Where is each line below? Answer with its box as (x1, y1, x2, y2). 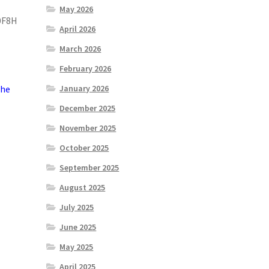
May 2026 (59, 4, 94, 15)
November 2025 (59, 122, 116, 134)
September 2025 (59, 162, 119, 174)
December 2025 (59, 103, 116, 114)
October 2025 (59, 142, 109, 154)
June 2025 (59, 222, 97, 233)
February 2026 (59, 63, 112, 74)
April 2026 (59, 23, 96, 35)
